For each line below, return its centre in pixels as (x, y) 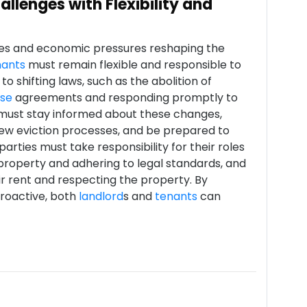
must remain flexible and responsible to (133, 65)
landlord (101, 196)
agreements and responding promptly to (125, 98)
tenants (176, 196)
